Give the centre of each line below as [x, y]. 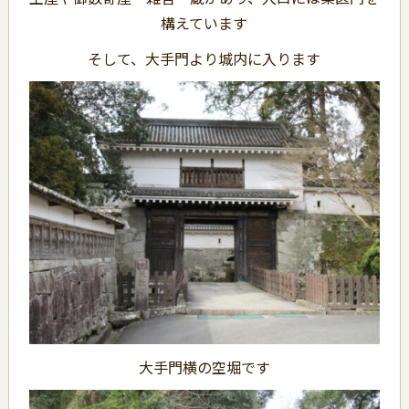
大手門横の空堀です [204, 367]
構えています [204, 23]
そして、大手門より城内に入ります [204, 59]
